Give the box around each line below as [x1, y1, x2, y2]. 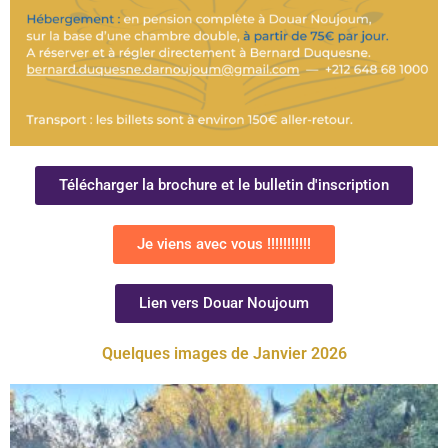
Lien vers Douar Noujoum [139, 293, 309, 312]
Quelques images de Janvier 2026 [101, 343, 347, 363]
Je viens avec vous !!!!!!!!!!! [137, 234, 311, 253]
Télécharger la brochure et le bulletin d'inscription [59, 175, 389, 194]
